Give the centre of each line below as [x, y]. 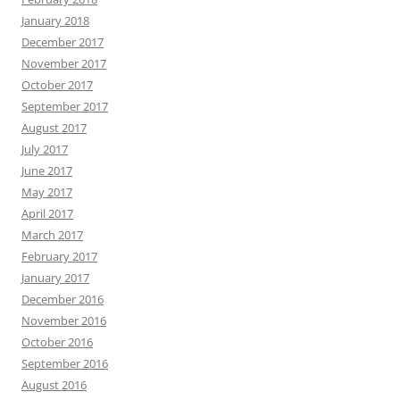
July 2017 [45, 149]
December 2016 [62, 299]
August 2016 [54, 385]
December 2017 [62, 42]
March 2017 [52, 235]
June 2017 [47, 171]
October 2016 [57, 342]
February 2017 [59, 256]
